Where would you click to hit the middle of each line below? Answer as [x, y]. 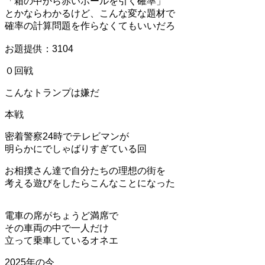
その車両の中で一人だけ [57, 228]
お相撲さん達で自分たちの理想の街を [85, 170]
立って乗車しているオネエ [62, 240]
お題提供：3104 [39, 49]
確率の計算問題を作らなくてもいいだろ [90, 25]
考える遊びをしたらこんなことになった [90, 183]
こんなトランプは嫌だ [52, 92]
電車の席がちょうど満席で [62, 215]
